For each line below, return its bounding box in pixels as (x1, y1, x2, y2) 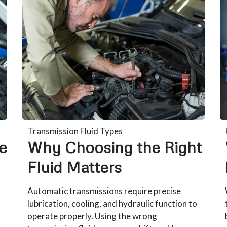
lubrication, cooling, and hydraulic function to (27, 198, 198, 209)
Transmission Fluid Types (27, 125, 123, 136)
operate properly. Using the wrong (27, 210, 158, 221)
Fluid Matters (27, 157, 122, 176)
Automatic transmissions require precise (27, 185, 181, 196)
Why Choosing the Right (27, 137, 202, 157)
